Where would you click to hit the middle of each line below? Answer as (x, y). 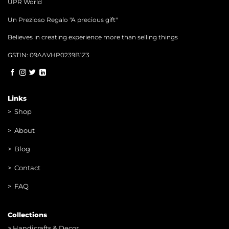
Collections (27, 215)
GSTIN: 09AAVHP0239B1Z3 (49, 55)
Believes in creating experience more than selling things (93, 37)
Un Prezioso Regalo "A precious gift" (63, 19)
